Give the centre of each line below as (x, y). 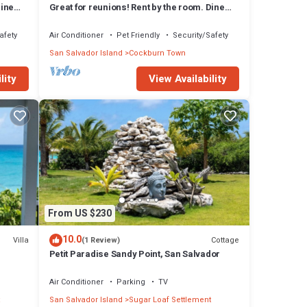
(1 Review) (100, 241)
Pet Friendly (138, 35)
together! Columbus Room (103, 19)
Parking (131, 282)
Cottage (225, 240)
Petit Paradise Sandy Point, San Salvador (135, 254)
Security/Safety (200, 35)
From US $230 (79, 213)
